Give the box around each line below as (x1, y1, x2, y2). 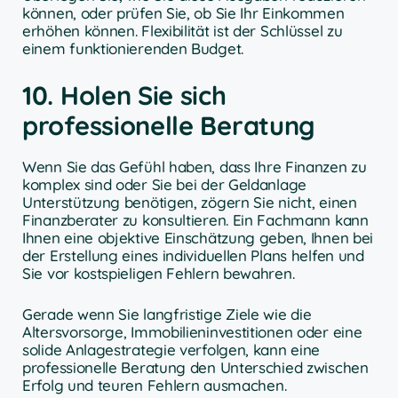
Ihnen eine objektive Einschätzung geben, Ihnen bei (22, 228, 374, 248)
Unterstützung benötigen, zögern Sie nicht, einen (22, 193, 357, 212)
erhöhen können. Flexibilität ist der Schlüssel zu (22, 20, 343, 40)
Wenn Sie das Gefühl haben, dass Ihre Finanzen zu (22, 157, 367, 177)
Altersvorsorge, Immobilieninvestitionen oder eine (22, 322, 362, 341)
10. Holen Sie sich (22, 79, 227, 112)
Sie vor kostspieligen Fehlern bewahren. (22, 264, 295, 283)
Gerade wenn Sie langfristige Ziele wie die (22, 304, 312, 323)
